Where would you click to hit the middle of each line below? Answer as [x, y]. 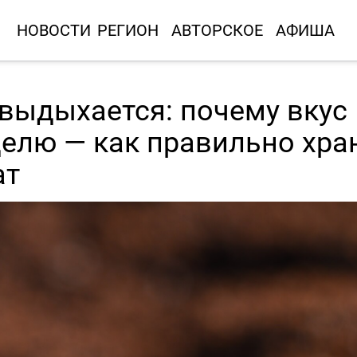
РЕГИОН [127, 30]
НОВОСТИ [53, 30]
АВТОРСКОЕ [217, 30]
